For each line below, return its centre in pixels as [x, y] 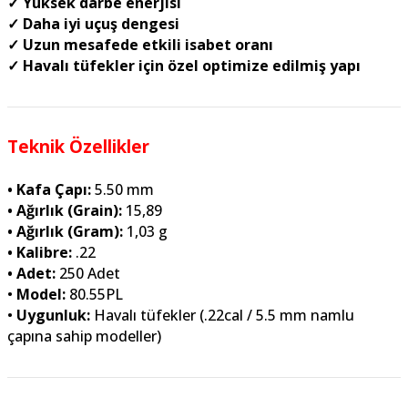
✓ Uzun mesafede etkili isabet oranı [140, 45]
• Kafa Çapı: [51, 189]
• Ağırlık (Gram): [67, 231]
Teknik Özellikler [78, 146]
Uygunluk [51, 315]
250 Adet [90, 273]
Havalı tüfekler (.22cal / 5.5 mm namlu [224, 315]
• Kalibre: [41, 252]
